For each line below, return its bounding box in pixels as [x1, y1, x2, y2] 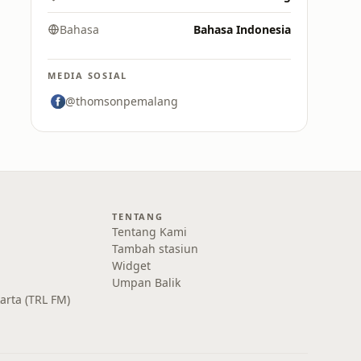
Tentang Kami [112, 224, 188, 239]
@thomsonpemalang [65, 93, 178, 109]
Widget [112, 258, 151, 273]
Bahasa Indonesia [193, 22, 291, 37]
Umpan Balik [112, 275, 181, 290]
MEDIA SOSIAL [48, 69, 128, 81]
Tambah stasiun [112, 241, 199, 256]
